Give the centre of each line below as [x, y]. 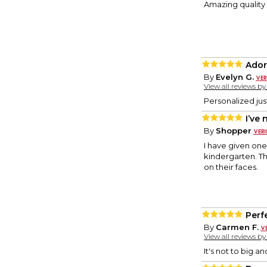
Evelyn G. [235, 77]
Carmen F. [237, 227]
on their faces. [231, 167]
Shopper [234, 131]
